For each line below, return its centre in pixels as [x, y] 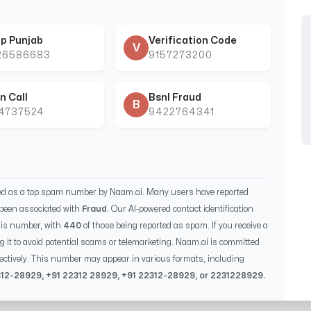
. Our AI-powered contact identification [180, 209]
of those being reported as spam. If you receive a [175, 225]
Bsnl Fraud [175, 97]
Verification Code [193, 40]
